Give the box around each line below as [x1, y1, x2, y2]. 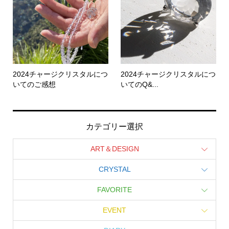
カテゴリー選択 [86, 122, 143, 131]
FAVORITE [97, 186, 132, 194]
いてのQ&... [121, 80, 159, 88]
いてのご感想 [12, 80, 56, 88]
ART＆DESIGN [90, 145, 139, 153]
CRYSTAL [98, 165, 131, 174]
